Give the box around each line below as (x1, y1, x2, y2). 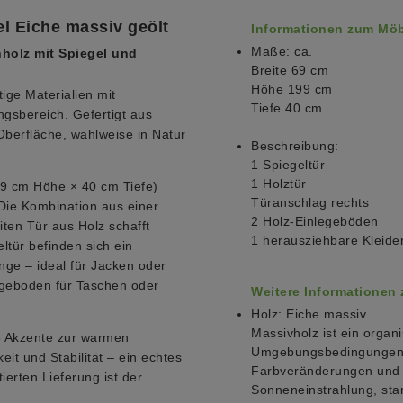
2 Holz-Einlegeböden (251, 214, 379, 229)
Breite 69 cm (251, 63, 328, 78)
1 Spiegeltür (251, 157, 325, 173)
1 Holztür (251, 176, 307, 192)
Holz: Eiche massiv (251, 307, 366, 322)
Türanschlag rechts (251, 195, 369, 210)
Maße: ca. (251, 44, 313, 59)
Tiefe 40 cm (251, 101, 323, 116)
